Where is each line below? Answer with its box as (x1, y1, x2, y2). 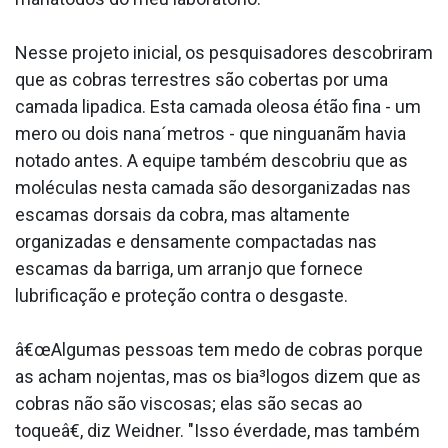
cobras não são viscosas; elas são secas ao (15, 392, 362, 414)
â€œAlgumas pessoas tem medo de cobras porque (15, 338, 423, 360)
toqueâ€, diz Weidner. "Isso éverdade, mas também (15, 419, 420, 441)
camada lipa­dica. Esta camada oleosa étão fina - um (15, 95, 421, 117)
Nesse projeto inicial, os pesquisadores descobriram (15, 41, 433, 63)
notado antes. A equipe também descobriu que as (15, 149, 408, 171)
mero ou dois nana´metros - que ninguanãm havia (15, 122, 406, 144)
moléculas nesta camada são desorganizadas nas (15, 176, 411, 198)
